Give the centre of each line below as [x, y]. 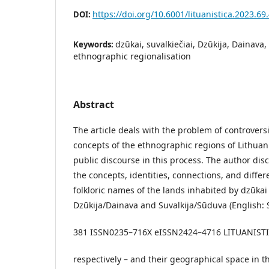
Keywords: [94, 44]
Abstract [94, 104]
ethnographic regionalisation [132, 56]
